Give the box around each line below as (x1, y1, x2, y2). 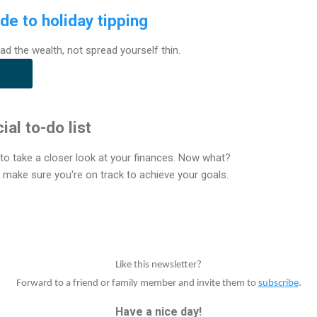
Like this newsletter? (115, 259, 202, 270)
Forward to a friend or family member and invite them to (16, 277, 258, 289)
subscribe (258, 277, 299, 289)
